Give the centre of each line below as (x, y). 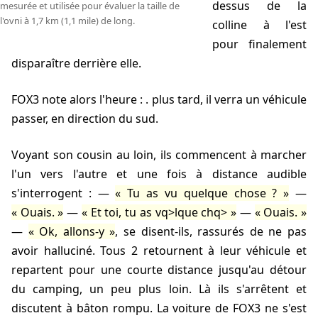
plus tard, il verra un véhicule (229, 100)
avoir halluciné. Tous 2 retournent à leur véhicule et (159, 251)
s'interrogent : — (64, 193)
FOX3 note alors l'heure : (82, 100)
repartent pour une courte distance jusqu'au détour (159, 270)
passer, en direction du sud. (85, 119)
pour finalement (259, 44)
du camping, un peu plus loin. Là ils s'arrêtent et (159, 289)
